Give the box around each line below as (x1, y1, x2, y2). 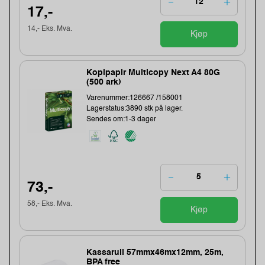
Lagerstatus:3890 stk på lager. (86, 105, 183, 112)
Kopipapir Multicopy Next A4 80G (86, 68, 221, 77)
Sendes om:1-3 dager (86, 115, 157, 123)
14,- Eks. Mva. (27, 25, 73, 33)
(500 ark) (86, 77, 122, 86)
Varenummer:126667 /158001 (86, 94, 183, 102)
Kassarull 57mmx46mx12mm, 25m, (86, 248, 224, 257)
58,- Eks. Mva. (27, 201, 73, 208)
